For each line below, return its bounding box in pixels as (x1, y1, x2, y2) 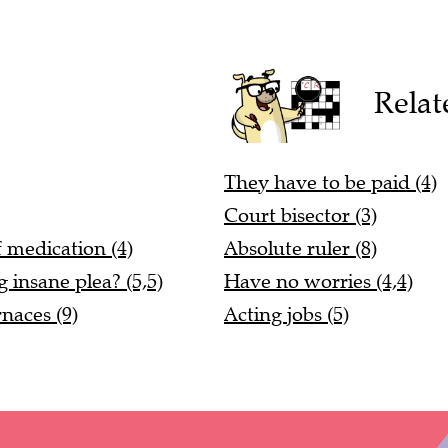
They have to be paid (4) (224, 170, 437, 196)
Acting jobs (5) (224, 302, 349, 328)
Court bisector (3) (224, 203, 377, 229)
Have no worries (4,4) (224, 269, 413, 295)
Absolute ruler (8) (224, 236, 377, 262)
